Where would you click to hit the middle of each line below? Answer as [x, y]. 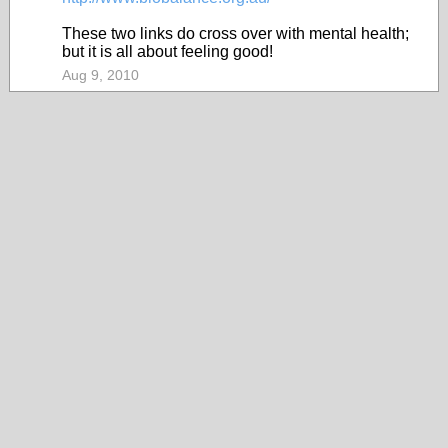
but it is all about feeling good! [167, 51]
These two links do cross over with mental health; [235, 33]
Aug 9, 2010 [100, 75]
